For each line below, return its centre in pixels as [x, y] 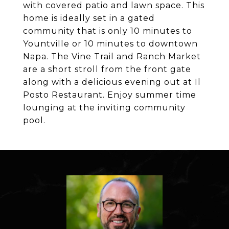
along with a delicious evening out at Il [112, 82]
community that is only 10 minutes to [108, 31]
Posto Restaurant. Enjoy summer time [110, 95]
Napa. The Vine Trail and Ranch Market [112, 56]
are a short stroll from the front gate [107, 69]
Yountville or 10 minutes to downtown [110, 44]
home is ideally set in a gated [89, 18]
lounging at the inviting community [104, 108]
